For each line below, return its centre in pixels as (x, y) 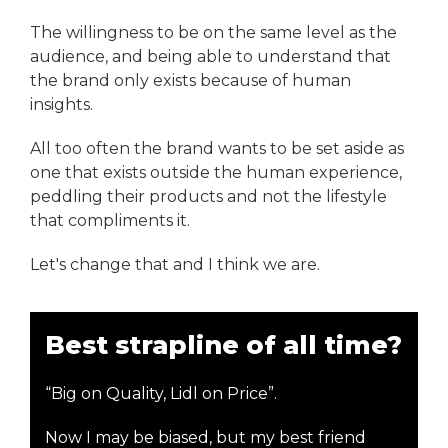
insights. (63, 104)
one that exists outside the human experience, (216, 172)
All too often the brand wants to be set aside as (217, 148)
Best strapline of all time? (223, 344)
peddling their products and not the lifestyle (208, 196)
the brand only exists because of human (190, 80)
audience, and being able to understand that (210, 56)
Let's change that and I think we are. (175, 264)
